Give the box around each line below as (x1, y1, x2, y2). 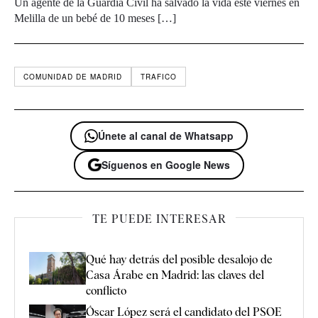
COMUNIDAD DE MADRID (23, 72, 122, 82)
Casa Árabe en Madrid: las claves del (86, 268, 264, 283)
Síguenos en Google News (102, 158, 230, 172)
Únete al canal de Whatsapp (98, 128, 234, 143)
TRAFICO (141, 72, 177, 82)
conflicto (86, 284, 126, 298)
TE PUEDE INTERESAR (92, 212, 226, 226)
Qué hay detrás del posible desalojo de (86, 253, 273, 267)
